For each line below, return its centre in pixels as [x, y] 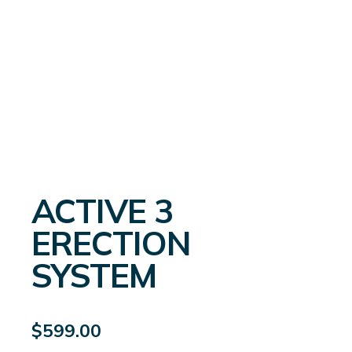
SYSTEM [94, 275]
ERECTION [111, 243]
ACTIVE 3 [102, 211]
